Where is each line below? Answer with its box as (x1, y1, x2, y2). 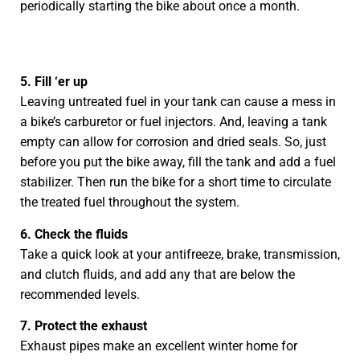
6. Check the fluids (20, 226, 128, 242)
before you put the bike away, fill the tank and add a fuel (20, 154, 336, 170)
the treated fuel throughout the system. (20, 194, 239, 211)
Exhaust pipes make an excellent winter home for (20, 338, 297, 354)
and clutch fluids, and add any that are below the (20, 266, 295, 282)
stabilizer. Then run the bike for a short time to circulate (20, 174, 331, 190)
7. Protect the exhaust (20, 318, 147, 334)
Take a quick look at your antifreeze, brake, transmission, (20, 246, 340, 262)
